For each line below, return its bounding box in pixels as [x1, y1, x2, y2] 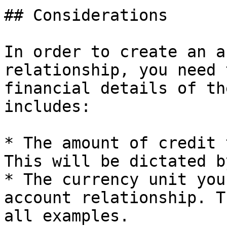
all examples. [4, 207, 129, 225]
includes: [4, 97, 91, 116]
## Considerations [4, 6, 168, 24]
